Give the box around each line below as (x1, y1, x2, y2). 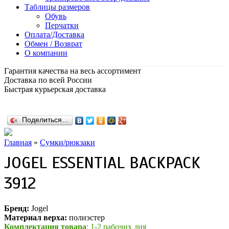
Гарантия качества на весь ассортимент (4, 66, 141, 75)
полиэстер (67, 213, 105, 222)
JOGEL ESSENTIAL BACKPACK (4, 152, 200, 173)
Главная (4, 138, 32, 147)
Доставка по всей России (4, 76, 92, 84)
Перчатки (45, 21, 79, 30)
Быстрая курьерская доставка (4, 85, 106, 94)
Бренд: (4, 204, 29, 213)
